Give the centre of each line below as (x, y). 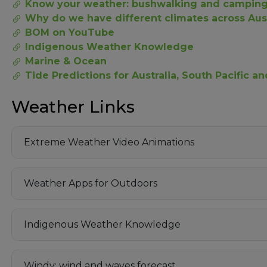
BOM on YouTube (70, 32)
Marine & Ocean (66, 61)
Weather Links (73, 106)
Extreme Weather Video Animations (109, 142)
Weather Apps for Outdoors (91, 184)
